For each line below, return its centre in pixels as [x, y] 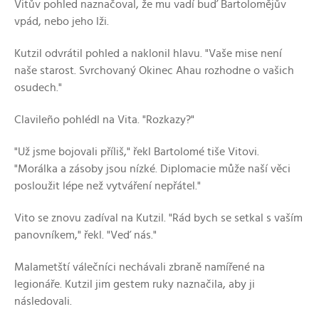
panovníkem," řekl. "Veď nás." [85, 235]
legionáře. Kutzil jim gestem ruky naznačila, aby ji [135, 284]
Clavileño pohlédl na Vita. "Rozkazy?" [104, 120]
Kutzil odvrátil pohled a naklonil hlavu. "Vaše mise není [148, 54]
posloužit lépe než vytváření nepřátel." [108, 186]
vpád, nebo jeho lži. [62, 22]
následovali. [43, 302]
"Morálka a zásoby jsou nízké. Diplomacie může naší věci [152, 169]
